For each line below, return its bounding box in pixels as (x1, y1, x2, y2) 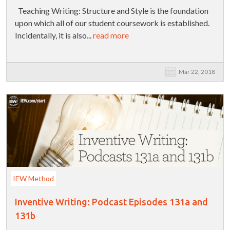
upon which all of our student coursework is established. (15, 18, 209, 28)
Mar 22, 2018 (179, 68, 215, 76)
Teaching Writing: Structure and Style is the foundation (15, 6, 208, 16)
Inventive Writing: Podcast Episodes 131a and (15, 197, 208, 207)
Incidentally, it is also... (15, 30, 93, 41)
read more (93, 30, 129, 41)
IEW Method (13, 174, 54, 183)
